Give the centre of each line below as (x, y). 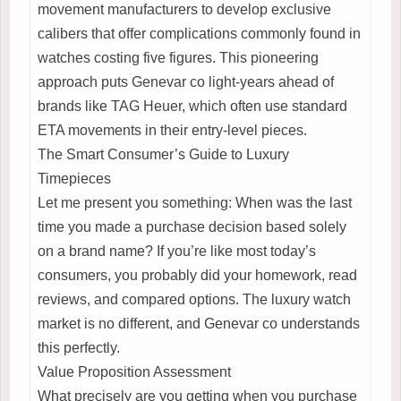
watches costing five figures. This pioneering (178, 57)
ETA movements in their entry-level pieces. (172, 130)
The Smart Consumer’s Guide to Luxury (163, 154)
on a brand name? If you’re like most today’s (177, 251)
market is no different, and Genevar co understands (199, 323)
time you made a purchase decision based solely (192, 226)
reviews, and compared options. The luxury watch (194, 299)
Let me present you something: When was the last (195, 202)
